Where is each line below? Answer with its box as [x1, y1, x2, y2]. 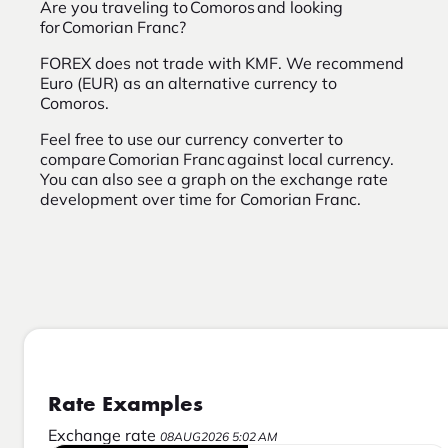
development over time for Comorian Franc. [40, 189, 361, 210]
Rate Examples [48, 393, 203, 416]
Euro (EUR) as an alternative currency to [40, 73, 337, 94]
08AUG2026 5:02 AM [160, 428, 277, 444]
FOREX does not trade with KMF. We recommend [40, 53, 404, 74]
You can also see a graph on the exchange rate [40, 169, 388, 190]
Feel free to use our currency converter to [40, 129, 343, 150]
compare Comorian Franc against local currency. [40, 149, 394, 170]
